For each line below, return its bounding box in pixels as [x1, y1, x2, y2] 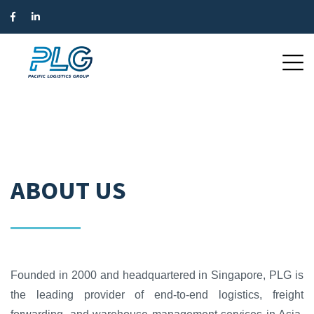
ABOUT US [11, 175, 126, 206]
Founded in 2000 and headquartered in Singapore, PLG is [11, 268, 303, 281]
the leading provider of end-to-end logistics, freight [11, 288, 303, 301]
